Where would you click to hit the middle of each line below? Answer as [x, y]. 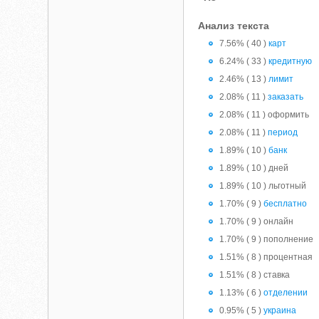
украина [280, 310]
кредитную [291, 61]
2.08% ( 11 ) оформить [265, 115]
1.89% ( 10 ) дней [254, 168]
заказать [286, 97]
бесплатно [286, 204]
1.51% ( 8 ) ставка [255, 275]
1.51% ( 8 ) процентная [266, 257]
